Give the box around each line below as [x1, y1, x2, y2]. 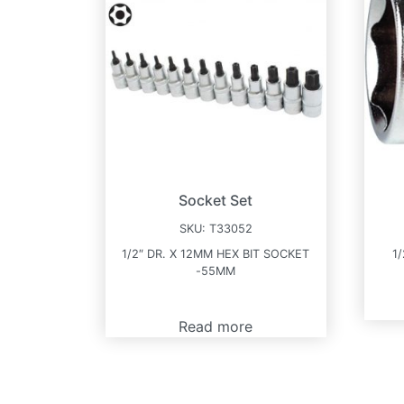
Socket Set [179, 190, 253, 209]
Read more [179, 317, 253, 335]
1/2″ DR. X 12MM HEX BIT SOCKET [122, 246, 310, 261]
